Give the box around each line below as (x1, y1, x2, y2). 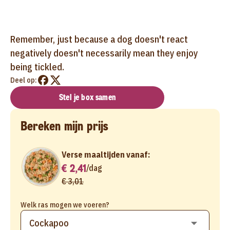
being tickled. (10, 61, 64, 73)
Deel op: (10, 75, 37, 85)
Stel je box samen (59, 91, 116, 103)
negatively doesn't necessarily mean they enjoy (10, 47, 198, 59)
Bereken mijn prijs (21, 118, 108, 135)
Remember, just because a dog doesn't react (10, 33, 188, 45)
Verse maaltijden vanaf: (62, 149, 150, 160)
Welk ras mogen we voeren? (21, 200, 109, 209)
